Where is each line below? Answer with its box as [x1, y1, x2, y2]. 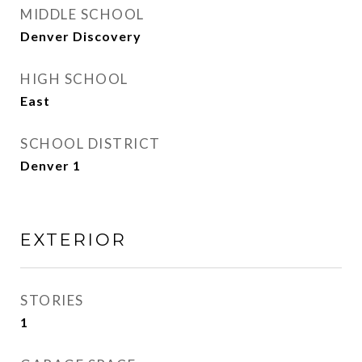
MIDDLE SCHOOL [20, 6, 145, 23]
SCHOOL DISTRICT [20, 135, 161, 152]
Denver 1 [20, 158, 81, 173]
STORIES [20, 292, 84, 309]
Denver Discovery [20, 28, 141, 44]
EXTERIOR [20, 229, 127, 250]
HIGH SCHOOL [20, 70, 128, 87]
